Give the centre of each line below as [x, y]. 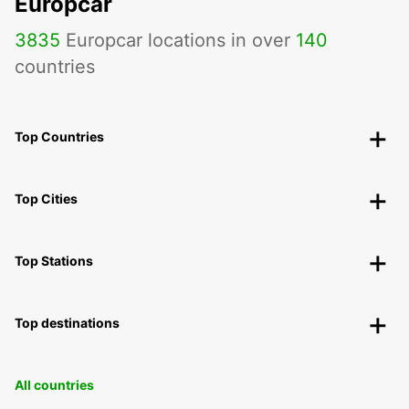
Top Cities [46, 199]
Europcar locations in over [178, 41]
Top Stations [54, 261]
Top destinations [67, 323]
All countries [54, 385]
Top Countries [59, 137]
